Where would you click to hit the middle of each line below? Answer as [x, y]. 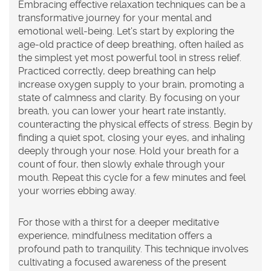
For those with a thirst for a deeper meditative [119, 222]
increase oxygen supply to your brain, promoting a [131, 84]
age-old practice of [62, 44]
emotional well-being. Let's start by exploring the [126, 31]
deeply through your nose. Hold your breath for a [129, 151]
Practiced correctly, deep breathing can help [117, 71]
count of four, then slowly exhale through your [122, 164]
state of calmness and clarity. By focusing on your [129, 97]
